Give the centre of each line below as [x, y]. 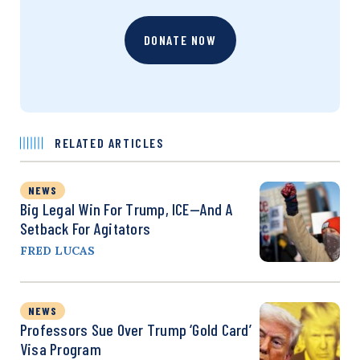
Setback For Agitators [86, 228]
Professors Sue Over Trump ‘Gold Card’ [136, 329]
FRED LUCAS [57, 250]
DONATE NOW [180, 39]
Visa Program [61, 348]
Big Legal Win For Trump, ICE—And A [127, 209]
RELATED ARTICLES [109, 142]
